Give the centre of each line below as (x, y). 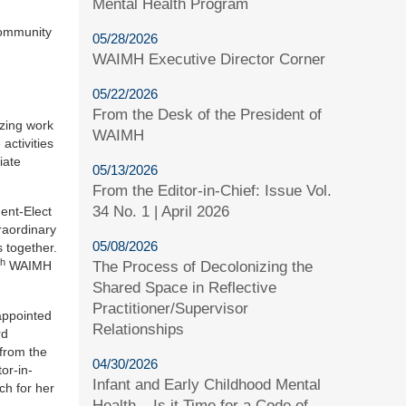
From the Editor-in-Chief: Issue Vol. (213, 190)
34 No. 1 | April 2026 (161, 211)
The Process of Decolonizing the (203, 266)
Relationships (139, 329)
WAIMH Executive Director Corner (209, 59)
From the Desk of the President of (208, 114)
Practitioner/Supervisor (171, 308)
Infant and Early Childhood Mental (207, 384)
